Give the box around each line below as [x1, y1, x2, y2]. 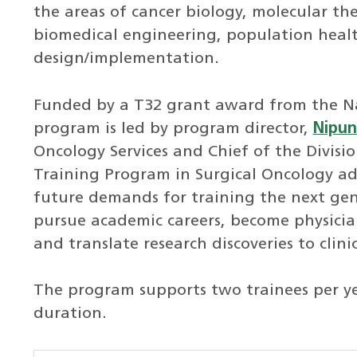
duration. [33, 306, 107, 323]
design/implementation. [33, 50, 219, 67]
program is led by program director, [33, 120, 313, 137]
